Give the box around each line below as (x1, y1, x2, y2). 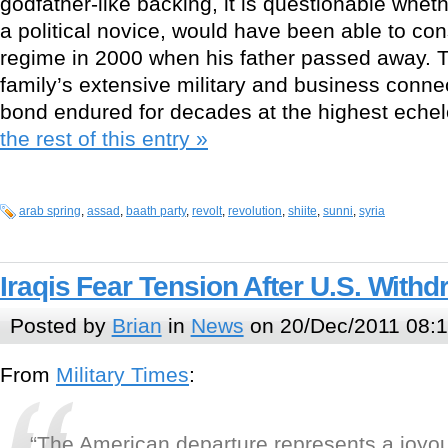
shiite (288, 204, 317, 219)
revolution (228, 204, 282, 219)
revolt (192, 204, 222, 219)
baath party (126, 204, 186, 219)
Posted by (9, 314, 112, 338)
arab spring (19, 204, 81, 219)
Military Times (56, 363, 189, 387)
